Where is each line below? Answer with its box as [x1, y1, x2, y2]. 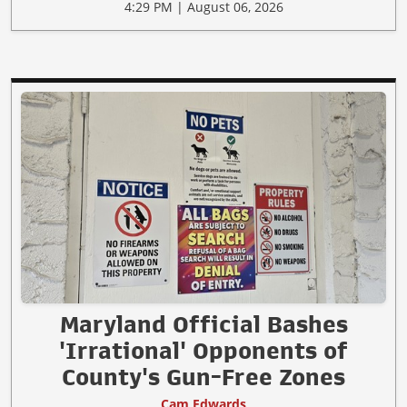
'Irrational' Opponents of [59, 339, 348, 363]
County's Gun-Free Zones [62, 365, 345, 390]
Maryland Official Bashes [59, 313, 348, 337]
